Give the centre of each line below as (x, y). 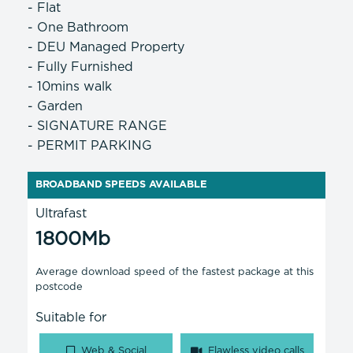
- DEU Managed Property (106, 48)
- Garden (55, 107)
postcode (59, 288)
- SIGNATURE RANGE (97, 127)
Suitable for (71, 318)
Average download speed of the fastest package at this (175, 273)
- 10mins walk (70, 87)
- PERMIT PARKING (90, 147)
